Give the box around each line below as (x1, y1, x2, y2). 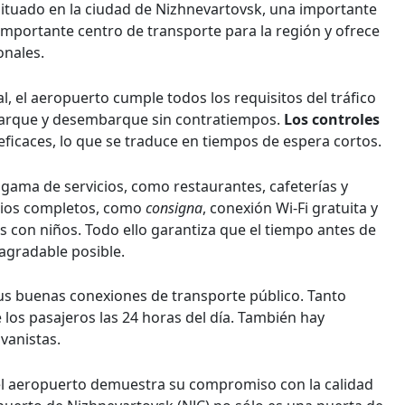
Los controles (284, 108, 380, 129)
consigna (146, 197, 202, 218)
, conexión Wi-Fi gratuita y (202, 197, 378, 218)
